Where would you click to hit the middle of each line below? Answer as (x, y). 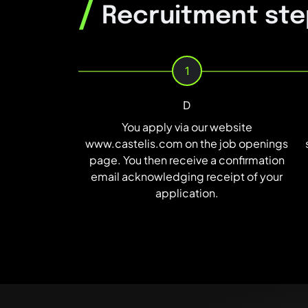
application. (187, 193)
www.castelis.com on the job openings (187, 144)
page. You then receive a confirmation (187, 160)
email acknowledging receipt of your (187, 177)
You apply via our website (187, 127)
